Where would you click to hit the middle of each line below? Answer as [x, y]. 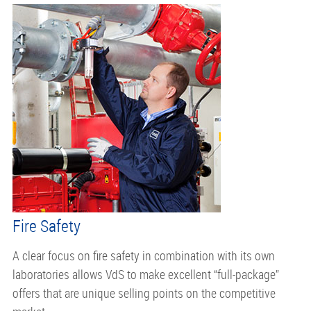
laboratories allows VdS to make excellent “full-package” [145, 274]
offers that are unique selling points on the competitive [144, 293]
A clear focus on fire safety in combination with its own [143, 255]
